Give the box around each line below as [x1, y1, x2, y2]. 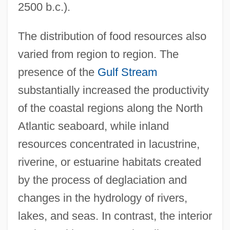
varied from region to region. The [17, 47, 179, 61]
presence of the [17, 65, 98, 79]
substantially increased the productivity [17, 83, 209, 97]
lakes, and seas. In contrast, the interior [17, 209, 212, 222]
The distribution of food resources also [17, 29, 206, 43]
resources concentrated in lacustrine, [17, 137, 200, 150]
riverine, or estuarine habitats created [17, 155, 201, 168]
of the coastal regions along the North [17, 101, 203, 114]
